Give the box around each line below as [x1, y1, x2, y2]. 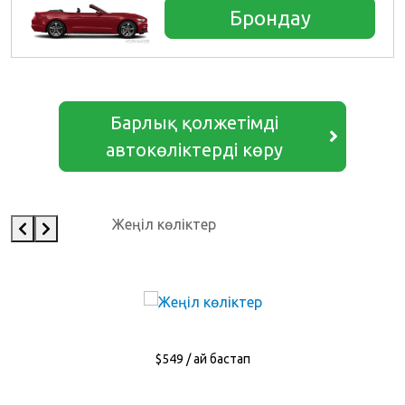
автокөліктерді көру [106, 139, 283, 161]
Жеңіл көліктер [111, 216, 216, 233]
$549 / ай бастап [155, 352, 250, 367]
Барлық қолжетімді [110, 112, 278, 134]
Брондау [229, 6, 311, 30]
